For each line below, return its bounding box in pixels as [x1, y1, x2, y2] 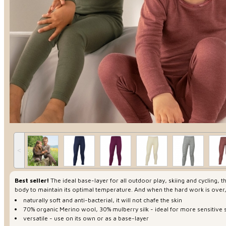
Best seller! [15, 176, 49, 184]
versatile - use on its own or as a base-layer [23, 214, 149, 222]
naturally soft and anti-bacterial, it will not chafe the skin [23, 196, 182, 204]
